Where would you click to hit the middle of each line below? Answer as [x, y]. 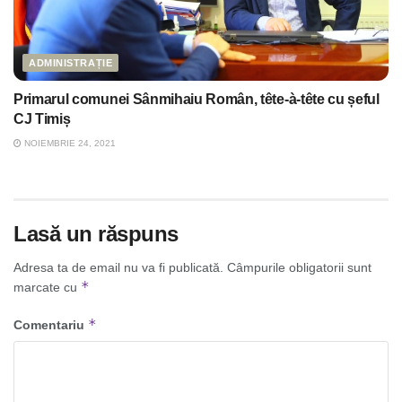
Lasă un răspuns [96, 234]
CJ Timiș [42, 119]
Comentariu [51, 325]
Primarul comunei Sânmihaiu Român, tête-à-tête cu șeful [197, 100]
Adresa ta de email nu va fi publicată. [118, 268]
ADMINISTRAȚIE [71, 63]
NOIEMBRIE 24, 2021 [69, 144]
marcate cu [47, 288]
